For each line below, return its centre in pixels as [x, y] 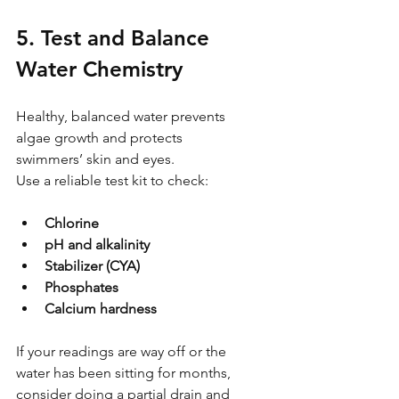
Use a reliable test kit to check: [112, 180]
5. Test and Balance [116, 37]
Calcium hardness [101, 308]
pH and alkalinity [97, 244]
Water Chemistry [99, 69]
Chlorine [72, 223]
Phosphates [81, 287]
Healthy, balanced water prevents [122, 116]
